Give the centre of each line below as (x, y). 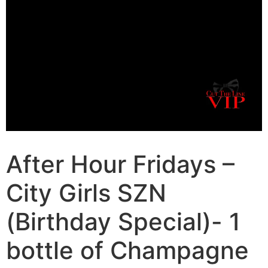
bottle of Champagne (127, 251)
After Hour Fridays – (120, 165)
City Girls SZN (86, 193)
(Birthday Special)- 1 (123, 222)
